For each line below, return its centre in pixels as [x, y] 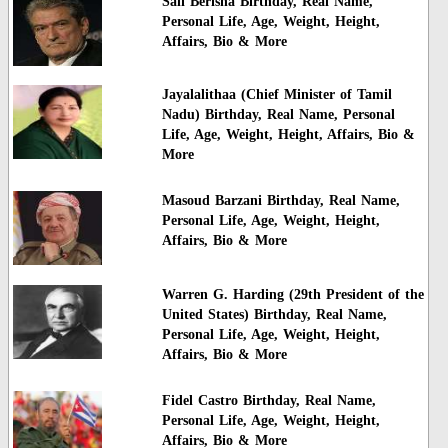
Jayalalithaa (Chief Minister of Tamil [276, 94]
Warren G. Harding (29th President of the [292, 294]
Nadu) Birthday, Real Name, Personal [278, 114]
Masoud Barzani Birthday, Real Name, [280, 201]
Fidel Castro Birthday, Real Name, [268, 401]
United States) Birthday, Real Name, [274, 314]
